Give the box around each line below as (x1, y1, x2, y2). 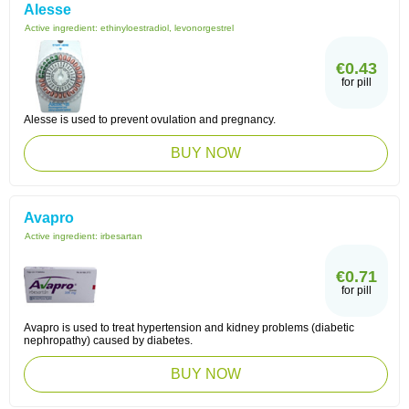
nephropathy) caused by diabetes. (24, 334, 193, 347)
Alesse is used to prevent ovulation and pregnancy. (24, 113, 276, 126)
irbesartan (100, 231, 142, 241)
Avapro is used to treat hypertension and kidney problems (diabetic (24, 321, 354, 334)
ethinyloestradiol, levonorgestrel (100, 23, 234, 33)
